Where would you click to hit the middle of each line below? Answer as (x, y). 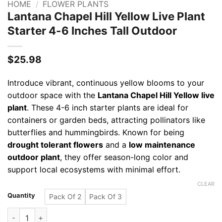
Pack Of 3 (105, 197)
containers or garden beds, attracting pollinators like (106, 120)
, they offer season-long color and (124, 157)
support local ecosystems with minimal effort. (94, 169)
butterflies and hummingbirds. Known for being (96, 132)
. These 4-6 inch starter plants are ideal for (107, 107)
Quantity (21, 195)
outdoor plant (33, 157)
